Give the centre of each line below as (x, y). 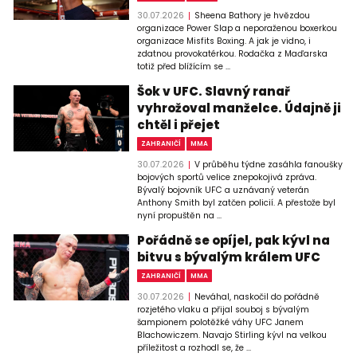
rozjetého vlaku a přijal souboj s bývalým (224, 309)
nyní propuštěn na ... (180, 216)
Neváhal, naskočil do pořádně (257, 296)
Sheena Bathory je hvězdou (252, 16)
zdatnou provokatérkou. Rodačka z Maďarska (233, 54)
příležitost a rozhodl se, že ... (194, 347)
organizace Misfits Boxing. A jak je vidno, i (224, 41)
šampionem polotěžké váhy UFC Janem (221, 322)
